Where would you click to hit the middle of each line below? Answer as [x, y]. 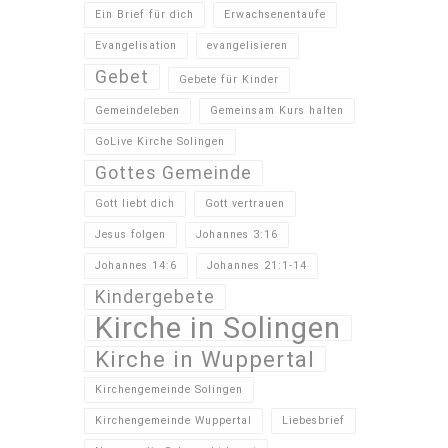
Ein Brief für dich [144, 15]
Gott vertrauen [245, 204]
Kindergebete [155, 297]
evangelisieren [247, 46]
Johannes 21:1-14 [257, 266]
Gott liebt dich [135, 204]
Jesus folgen [130, 235]
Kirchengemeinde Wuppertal [173, 421]
